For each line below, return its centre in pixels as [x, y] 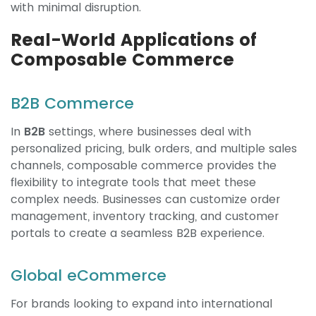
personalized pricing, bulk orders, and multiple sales [154, 149]
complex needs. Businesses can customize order [145, 200]
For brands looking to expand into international [141, 304]
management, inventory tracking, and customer [145, 217]
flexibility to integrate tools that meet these [133, 183]
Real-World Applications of [134, 40]
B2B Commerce [72, 104]
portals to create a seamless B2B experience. [138, 233]
